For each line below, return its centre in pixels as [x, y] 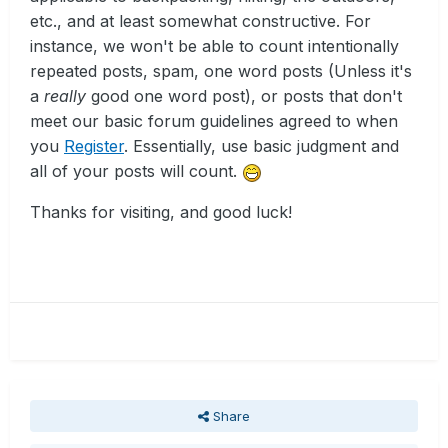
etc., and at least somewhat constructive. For [200, 21]
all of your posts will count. [136, 171]
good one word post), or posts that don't [244, 96]
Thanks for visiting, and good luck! [161, 212]
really [65, 96]
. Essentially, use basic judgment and [261, 146]
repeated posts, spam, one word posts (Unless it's [221, 71]
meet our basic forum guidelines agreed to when [214, 121]
